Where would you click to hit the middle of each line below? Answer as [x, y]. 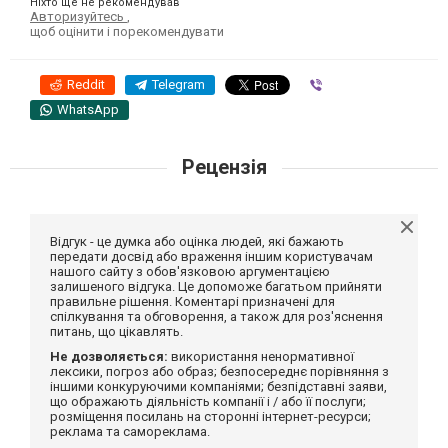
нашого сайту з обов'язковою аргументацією [190, 271]
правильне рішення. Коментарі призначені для [192, 301]
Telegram [178, 84]
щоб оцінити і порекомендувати [127, 31]
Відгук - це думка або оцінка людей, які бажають [197, 241]
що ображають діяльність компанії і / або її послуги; [208, 401]
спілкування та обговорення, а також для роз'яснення [216, 316]
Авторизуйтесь [78, 16]
